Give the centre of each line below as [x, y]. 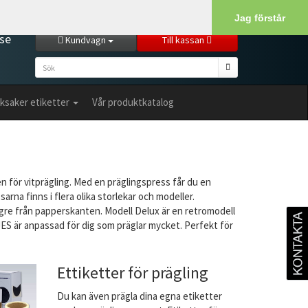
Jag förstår [260, 18]
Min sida [172, 14]
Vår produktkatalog [133, 102]
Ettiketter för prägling [133, 273]
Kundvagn [86, 40]
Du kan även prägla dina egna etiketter [140, 296]
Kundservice [119, 14]
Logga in [216, 14]
